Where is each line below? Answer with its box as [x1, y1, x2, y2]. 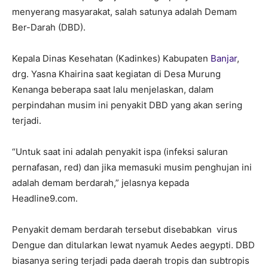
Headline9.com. [12, 193, 78, 205]
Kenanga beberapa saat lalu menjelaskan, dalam [12, 84, 214, 96]
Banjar [211, 53, 237, 65]
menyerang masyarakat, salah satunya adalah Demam [12, 6, 237, 18]
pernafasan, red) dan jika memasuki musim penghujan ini [12, 162, 252, 173]
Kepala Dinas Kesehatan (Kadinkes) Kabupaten [12, 53, 211, 65]
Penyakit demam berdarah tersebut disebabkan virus [12, 224, 237, 236]
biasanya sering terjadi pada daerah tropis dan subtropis [12, 255, 249, 267]
